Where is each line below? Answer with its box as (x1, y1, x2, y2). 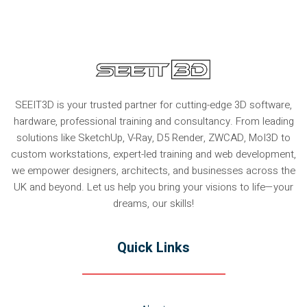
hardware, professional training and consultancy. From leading (13, 113, 294, 129)
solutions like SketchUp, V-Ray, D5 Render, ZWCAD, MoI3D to (16, 130, 291, 145)
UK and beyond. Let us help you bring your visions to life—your (14, 179, 293, 195)
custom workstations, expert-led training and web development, (11, 146, 296, 162)
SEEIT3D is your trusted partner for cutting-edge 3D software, (15, 97, 292, 112)
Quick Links (117, 237, 190, 258)
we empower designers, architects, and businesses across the (12, 162, 295, 178)
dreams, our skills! (113, 195, 194, 211)
